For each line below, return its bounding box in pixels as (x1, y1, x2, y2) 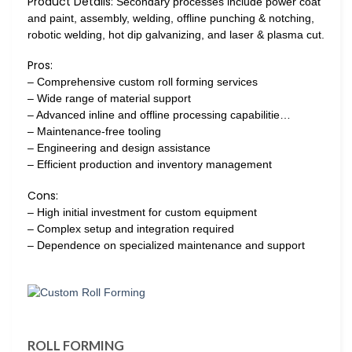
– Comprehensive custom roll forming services (27, 75, 258, 89)
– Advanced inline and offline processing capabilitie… (27, 108, 291, 122)
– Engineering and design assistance (27, 141, 211, 155)
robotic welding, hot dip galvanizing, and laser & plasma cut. (27, 28, 324, 42)
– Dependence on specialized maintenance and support (27, 238, 305, 251)
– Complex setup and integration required (27, 222, 234, 235)
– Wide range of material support (27, 92, 191, 105)
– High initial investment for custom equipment (27, 205, 257, 218)
